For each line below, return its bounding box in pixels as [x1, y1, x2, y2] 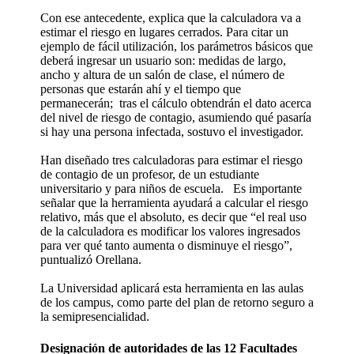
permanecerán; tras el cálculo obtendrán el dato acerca [40, 96, 311, 110]
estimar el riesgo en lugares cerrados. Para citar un [40, 24, 288, 39]
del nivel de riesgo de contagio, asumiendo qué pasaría [40, 110, 311, 124]
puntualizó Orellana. [40, 252, 145, 266]
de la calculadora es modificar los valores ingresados [40, 224, 300, 238]
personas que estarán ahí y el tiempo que [40, 81, 241, 96]
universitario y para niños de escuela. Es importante [40, 181, 302, 195]
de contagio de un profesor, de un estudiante [40, 167, 259, 181]
